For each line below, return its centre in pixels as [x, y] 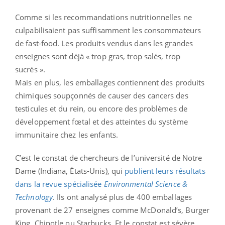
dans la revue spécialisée [60, 184]
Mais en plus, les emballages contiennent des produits [110, 82]
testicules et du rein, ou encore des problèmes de [101, 108]
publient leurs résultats [165, 171]
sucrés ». [30, 69]
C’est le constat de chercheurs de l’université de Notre [109, 157]
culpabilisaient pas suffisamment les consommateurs [108, 30]
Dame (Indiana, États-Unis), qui [70, 171]
